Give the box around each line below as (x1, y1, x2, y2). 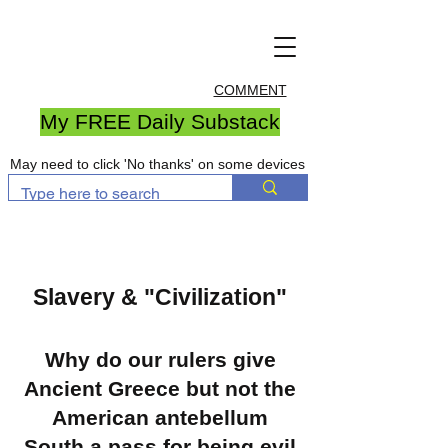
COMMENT (213, 82, 287, 98)
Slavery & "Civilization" (33, 284, 287, 310)
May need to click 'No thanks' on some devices (10, 156, 305, 172)
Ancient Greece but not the (24, 377, 296, 400)
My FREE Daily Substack (40, 110, 280, 133)
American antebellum (52, 406, 268, 429)
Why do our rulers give (44, 348, 276, 371)
